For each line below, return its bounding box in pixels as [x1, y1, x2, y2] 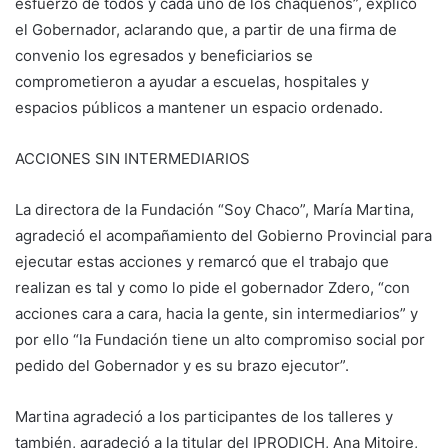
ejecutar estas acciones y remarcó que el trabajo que [15, 251, 389, 271]
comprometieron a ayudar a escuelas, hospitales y [15, 71, 369, 91]
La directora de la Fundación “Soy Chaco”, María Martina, [15, 199, 414, 219]
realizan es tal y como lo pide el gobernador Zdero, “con [15, 277, 410, 297]
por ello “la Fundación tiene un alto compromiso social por [15, 329, 425, 349]
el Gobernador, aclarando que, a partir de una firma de [15, 19, 397, 39]
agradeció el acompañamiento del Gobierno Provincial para [15, 225, 432, 245]
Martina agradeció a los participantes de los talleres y [15, 406, 393, 426]
